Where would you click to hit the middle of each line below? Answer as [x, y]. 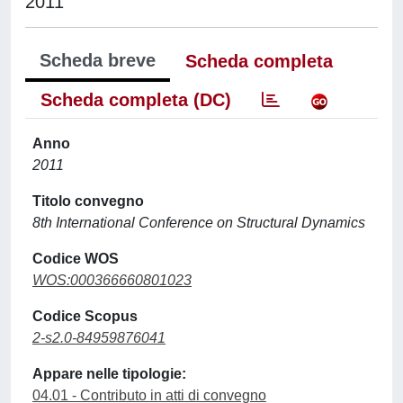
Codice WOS [76, 259]
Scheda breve [98, 60]
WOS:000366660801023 [112, 280]
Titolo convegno [88, 201]
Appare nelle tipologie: [109, 374]
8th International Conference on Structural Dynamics [199, 223]
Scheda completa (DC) [136, 100]
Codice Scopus [85, 316]
